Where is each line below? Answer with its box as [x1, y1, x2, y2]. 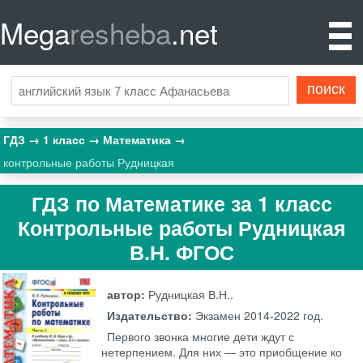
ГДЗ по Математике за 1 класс [31, 188, 332, 218]
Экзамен [195, 307, 241, 324]
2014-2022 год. [241, 307, 324, 324]
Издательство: [107, 307, 196, 324]
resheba [70, 12, 171, 53]
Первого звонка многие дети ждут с [107, 328, 295, 345]
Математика [103, 131, 175, 147]
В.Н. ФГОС [129, 237, 234, 267]
